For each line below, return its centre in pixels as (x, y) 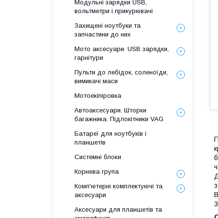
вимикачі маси (96, 81)
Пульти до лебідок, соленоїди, (121, 72)
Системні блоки (98, 157)
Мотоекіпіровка (98, 96)
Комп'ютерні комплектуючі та (118, 186)
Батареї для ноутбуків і (110, 134)
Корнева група (97, 172)
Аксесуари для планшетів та (118, 209)
